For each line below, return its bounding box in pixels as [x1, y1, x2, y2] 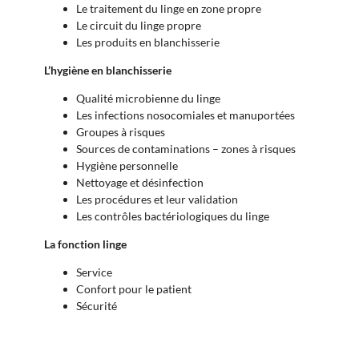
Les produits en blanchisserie [76, 35, 220, 50]
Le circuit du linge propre [76, 18, 201, 33]
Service [76, 265, 112, 280]
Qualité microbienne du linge [76, 91, 220, 106]
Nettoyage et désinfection [76, 175, 204, 190]
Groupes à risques [76, 125, 165, 139]
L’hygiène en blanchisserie [44, 63, 171, 78]
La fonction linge [44, 237, 127, 252]
